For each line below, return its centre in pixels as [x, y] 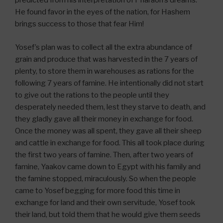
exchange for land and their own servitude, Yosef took [105, 202]
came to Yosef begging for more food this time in [98, 190]
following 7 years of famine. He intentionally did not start [109, 83]
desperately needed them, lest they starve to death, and [110, 107]
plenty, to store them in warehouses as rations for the [105, 71]
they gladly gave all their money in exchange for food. [104, 119]
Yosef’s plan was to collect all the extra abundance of [104, 47]
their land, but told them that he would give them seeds [108, 214]
